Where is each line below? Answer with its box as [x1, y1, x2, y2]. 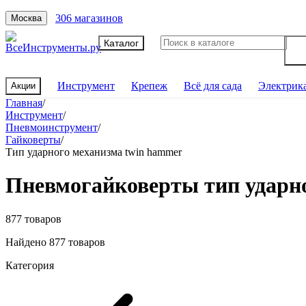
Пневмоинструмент [5, 122, 98, 133]
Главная [5, 97, 42, 109]
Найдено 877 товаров [5, 236, 105, 248]
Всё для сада [184, 80, 242, 92]
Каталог [104, 37, 139, 48]
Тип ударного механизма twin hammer [5, 146, 182, 158]
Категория [5, 259, 54, 271]
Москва [11, 13, 42, 23]
